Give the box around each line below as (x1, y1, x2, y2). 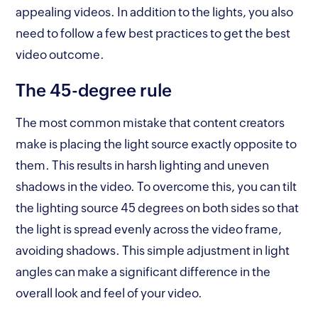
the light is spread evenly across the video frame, (16, 222, 283, 237)
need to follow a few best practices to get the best (16, 26, 291, 41)
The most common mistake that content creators (16, 116, 285, 131)
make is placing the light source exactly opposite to (16, 137, 297, 152)
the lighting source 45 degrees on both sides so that (16, 201, 300, 216)
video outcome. (16, 48, 105, 62)
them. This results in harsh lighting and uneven (16, 158, 270, 173)
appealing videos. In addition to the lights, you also (16, 5, 294, 20)
